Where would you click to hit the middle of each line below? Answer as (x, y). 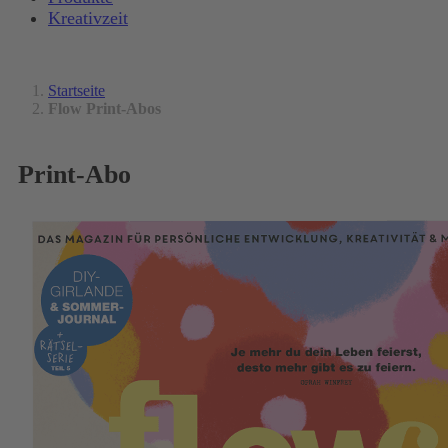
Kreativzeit (88, 18)
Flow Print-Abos (104, 108)
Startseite (76, 90)
